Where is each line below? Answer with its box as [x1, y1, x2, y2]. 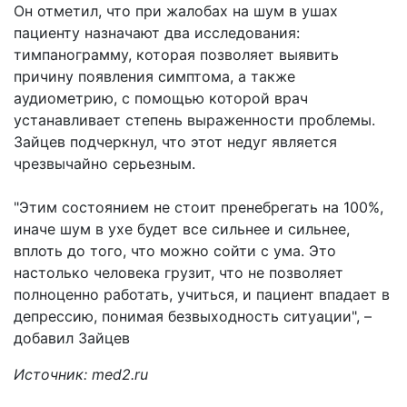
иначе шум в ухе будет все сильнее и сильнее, [14, 220, 350, 238]
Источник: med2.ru [14, 365, 148, 383]
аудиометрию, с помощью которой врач [14, 89, 308, 107]
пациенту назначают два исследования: [14, 24, 300, 42]
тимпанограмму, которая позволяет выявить [14, 45, 339, 64]
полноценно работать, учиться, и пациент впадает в [14, 285, 390, 303]
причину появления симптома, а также [14, 67, 295, 85]
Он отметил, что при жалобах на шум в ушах [14, 2, 338, 20]
